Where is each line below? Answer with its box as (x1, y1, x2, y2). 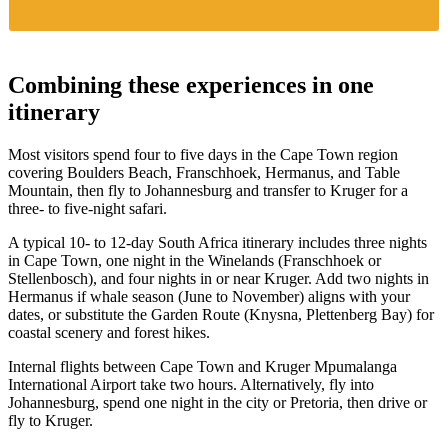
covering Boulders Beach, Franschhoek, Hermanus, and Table (8, 164, 400, 182)
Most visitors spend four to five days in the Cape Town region (8, 146, 398, 164)
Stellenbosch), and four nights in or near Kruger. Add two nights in (8, 270, 429, 288)
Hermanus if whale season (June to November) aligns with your (8, 288, 410, 306)
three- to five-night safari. (8, 200, 167, 218)
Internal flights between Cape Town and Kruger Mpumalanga (8, 358, 397, 376)
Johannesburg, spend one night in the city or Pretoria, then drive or (8, 394, 427, 412)
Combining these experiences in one (8, 72, 374, 99)
